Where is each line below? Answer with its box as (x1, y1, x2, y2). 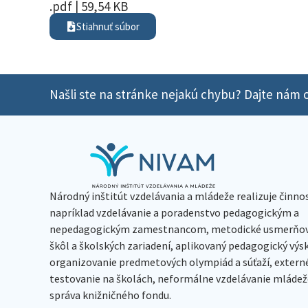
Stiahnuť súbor (76, 19, 140, 33)
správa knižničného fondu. (49, 287, 171, 302)
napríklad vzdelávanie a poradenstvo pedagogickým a (49, 205, 299, 219)
